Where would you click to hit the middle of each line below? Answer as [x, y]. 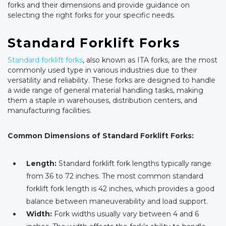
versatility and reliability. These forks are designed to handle [111, 80]
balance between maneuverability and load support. [117, 202]
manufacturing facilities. [49, 111]
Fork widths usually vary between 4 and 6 [125, 214]
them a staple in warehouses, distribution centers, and [102, 101]
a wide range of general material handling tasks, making [105, 91]
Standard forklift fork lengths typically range [134, 164]
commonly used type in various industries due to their [102, 70]
